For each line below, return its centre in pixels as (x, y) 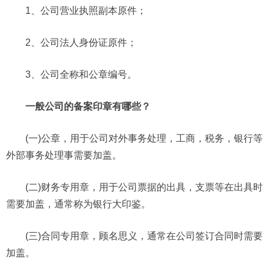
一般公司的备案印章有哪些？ (88, 106)
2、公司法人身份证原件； (81, 42)
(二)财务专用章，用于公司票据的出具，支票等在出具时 (144, 187)
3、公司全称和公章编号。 (81, 74)
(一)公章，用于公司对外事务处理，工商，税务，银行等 (144, 138)
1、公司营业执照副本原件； (86, 10)
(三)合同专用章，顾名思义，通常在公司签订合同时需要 (144, 236)
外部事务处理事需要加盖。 (64, 155)
